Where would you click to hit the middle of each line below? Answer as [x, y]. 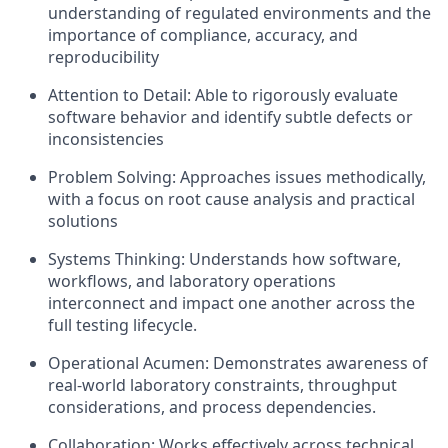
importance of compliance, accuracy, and [203, 35]
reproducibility [103, 57]
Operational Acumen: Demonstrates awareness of [238, 363]
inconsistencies [106, 139]
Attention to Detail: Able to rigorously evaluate [223, 95]
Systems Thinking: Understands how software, [224, 259]
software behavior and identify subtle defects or [230, 117]
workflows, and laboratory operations [192, 281]
